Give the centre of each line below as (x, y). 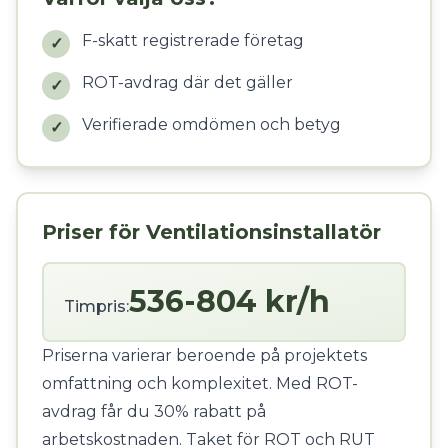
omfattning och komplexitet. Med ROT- (200, 383)
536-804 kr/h (229, 301)
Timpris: (96, 306)
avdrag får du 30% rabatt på (154, 411)
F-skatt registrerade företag (193, 40)
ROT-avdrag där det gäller (187, 82)
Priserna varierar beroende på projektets (204, 355)
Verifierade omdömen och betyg (211, 124)
